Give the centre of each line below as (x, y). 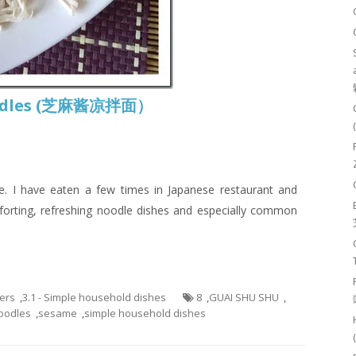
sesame (58, 313)
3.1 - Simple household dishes (94, 297)
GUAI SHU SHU (244, 297)
